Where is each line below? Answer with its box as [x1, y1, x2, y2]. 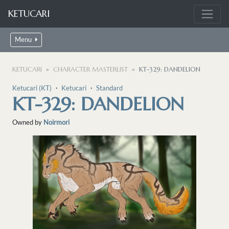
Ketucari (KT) [12, 84, 52, 93]
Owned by [12, 118, 43, 127]
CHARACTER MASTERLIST [53, 65, 128, 74]
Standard [96, 84, 123, 93]
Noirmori [43, 118, 70, 127]
